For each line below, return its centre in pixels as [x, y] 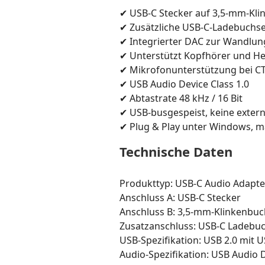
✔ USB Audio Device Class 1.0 [184, 84]
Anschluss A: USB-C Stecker [180, 198]
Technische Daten [176, 151]
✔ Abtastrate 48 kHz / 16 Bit [181, 98]
